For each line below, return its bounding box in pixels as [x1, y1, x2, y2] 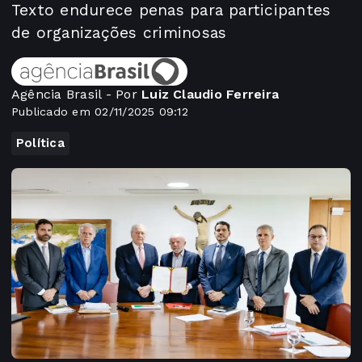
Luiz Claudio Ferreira [141, 86, 280, 102]
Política [16, 136, 65, 150]
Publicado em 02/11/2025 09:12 [11, 105, 188, 118]
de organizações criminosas [11, 23, 227, 42]
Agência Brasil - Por [11, 86, 142, 102]
